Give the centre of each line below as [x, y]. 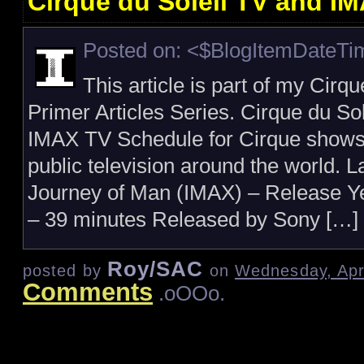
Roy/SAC [155, 269]
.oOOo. [189, 294]
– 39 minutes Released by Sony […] [193, 220]
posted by [65, 271]
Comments [88, 292]
